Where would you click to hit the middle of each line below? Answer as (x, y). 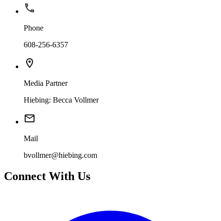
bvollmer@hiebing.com (60, 155)
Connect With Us (47, 176)
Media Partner (46, 83)
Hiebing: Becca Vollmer (61, 100)
